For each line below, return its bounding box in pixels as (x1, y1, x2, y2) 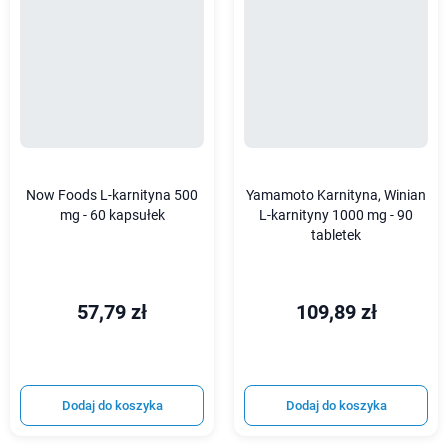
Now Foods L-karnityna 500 (26, 187, 198, 205)
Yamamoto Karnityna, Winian (246, 187, 426, 205)
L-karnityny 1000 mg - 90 (259, 207, 413, 225)
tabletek (311, 227, 361, 245)
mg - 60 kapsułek (59, 207, 165, 225)
